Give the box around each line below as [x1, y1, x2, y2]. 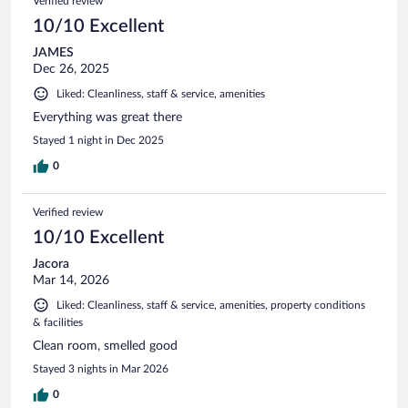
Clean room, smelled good [33, 339, 178, 352]
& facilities [33, 316, 83, 328]
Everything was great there [33, 110, 182, 124]
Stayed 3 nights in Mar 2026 [33, 362, 168, 374]
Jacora [33, 257, 69, 270]
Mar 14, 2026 [33, 273, 109, 287]
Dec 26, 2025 [33, 62, 109, 76]
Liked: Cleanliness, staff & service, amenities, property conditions [56, 299, 365, 311]
